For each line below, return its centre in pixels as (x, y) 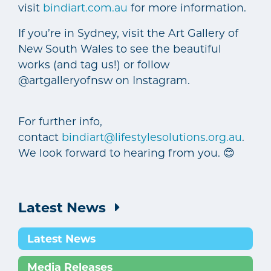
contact (40, 137)
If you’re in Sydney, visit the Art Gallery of (128, 33)
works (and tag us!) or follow (94, 64)
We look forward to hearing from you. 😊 (126, 152)
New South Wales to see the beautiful (120, 48)
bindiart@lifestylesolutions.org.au (152, 137)
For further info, (60, 121)
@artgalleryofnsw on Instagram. (104, 80)
